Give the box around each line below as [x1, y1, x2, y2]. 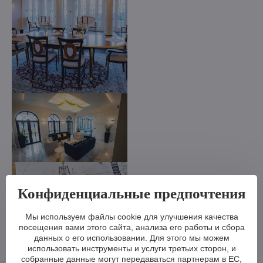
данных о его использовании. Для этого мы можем [33, 232, 230, 242]
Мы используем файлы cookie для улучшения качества [25, 211, 238, 221]
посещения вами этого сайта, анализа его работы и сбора [18, 222, 245, 232]
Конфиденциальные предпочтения [17, 183, 246, 203]
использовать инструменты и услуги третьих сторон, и [27, 243, 236, 253]
